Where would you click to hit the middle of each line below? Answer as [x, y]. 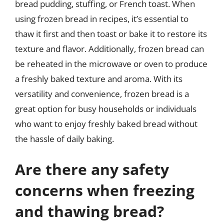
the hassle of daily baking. [64, 138]
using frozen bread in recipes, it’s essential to [102, 18]
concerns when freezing [105, 190]
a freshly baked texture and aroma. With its [99, 78]
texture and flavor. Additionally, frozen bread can [109, 48]
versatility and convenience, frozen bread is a [102, 93]
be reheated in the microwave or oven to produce [111, 63]
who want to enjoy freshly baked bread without [106, 123]
